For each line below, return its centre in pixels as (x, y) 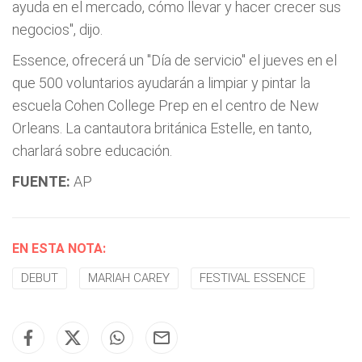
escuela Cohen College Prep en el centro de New (166, 105)
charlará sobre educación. (92, 151)
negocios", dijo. (57, 29)
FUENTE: (41, 181)
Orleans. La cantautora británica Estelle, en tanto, (162, 128)
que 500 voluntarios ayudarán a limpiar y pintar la (161, 83)
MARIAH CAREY (129, 278)
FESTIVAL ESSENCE (253, 278)
